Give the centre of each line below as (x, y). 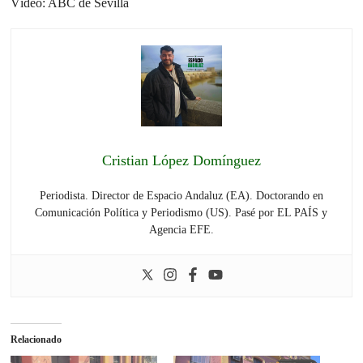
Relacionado (36, 340)
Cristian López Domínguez (181, 161)
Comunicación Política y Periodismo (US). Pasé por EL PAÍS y (181, 213)
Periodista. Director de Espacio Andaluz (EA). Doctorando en (181, 196)
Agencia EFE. (181, 230)
